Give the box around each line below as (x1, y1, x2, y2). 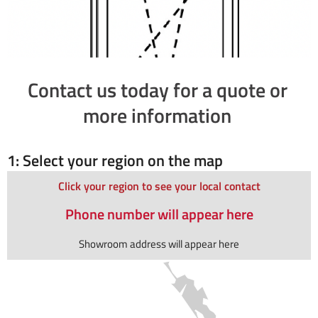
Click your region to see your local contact (57, 177, 261, 195)
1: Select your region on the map (7, 148, 223, 173)
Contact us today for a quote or (27, 75, 287, 106)
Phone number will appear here (65, 203, 253, 226)
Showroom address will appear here (79, 236, 239, 253)
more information (83, 100, 231, 131)
